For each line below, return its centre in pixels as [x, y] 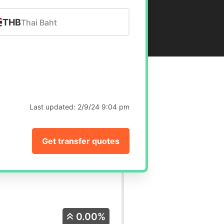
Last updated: [54, 107]
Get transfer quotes [81, 141]
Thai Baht [39, 23]
